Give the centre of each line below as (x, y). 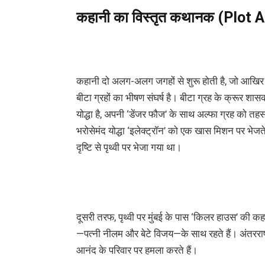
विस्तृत (151, 17)
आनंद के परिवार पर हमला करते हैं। (137, 251)
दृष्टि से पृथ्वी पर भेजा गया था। (129, 148)
